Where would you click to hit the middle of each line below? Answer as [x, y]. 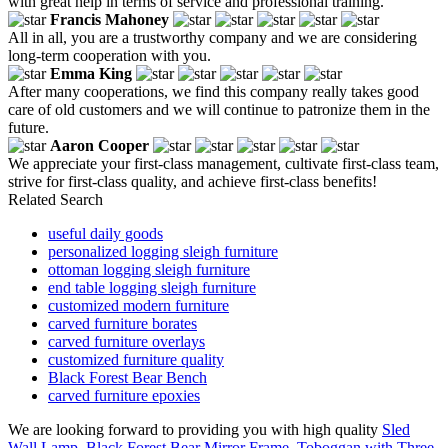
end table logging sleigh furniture [152, 287]
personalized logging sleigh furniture [163, 251]
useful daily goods [105, 233]
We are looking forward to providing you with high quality [195, 429]
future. [28, 127]
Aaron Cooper [99, 145]
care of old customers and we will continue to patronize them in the [219, 109]
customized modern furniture [138, 305]
